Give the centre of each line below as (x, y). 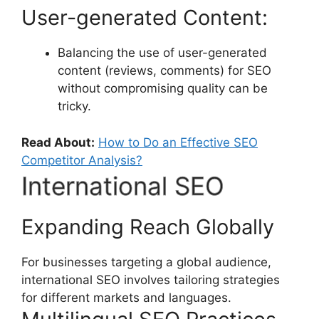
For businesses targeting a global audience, (146, 262)
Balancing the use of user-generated (162, 53)
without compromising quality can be (163, 89)
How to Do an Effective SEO (178, 142)
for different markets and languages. (126, 297)
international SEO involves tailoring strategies (151, 279)
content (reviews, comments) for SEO (164, 71)
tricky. (74, 106)
